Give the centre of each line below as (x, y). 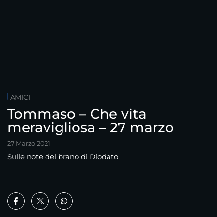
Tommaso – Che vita (77, 114)
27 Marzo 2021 (29, 144)
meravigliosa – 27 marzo (91, 128)
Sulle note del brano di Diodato (63, 157)
